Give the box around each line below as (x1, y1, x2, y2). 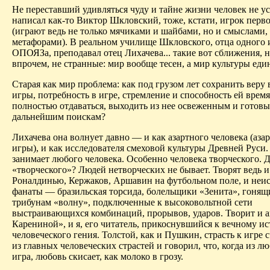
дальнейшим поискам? (12, 111, 105, 122)
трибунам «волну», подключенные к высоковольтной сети (12, 196, 253, 207)
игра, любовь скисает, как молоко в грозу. (12, 251, 183, 262)
